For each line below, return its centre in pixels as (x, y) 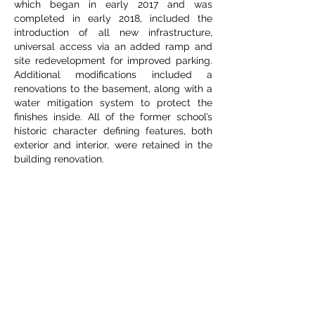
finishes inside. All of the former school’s (113, 117)
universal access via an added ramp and (113, 46)
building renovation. (59, 159)
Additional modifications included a (113, 75)
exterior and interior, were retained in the (113, 145)
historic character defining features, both (113, 131)
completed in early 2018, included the (113, 18)
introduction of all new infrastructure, (113, 32)
